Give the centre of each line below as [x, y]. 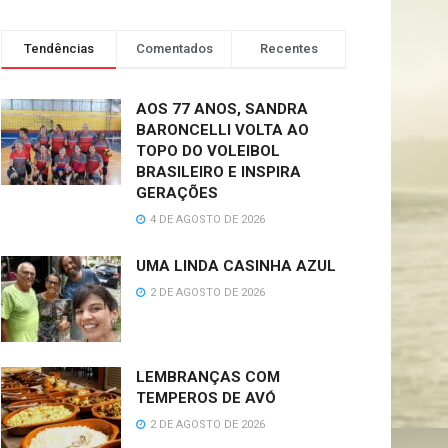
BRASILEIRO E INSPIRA [218, 172]
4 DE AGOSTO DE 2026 [206, 219]
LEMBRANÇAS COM [208, 376]
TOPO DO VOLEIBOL [208, 151]
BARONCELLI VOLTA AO [222, 130]
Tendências [59, 48]
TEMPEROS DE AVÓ [206, 397]
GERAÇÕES [177, 193]
